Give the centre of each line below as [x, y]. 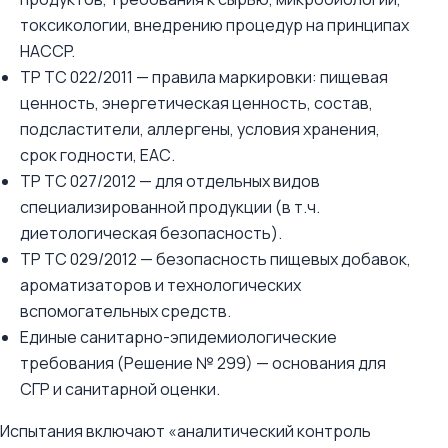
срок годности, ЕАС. [97, 155]
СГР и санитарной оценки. [120, 389]
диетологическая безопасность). [151, 233]
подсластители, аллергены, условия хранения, [200, 129]
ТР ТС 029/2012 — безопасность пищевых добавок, [215, 259]
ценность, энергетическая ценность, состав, [196, 103]
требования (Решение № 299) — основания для [203, 363]
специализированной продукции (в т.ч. [170, 207]
